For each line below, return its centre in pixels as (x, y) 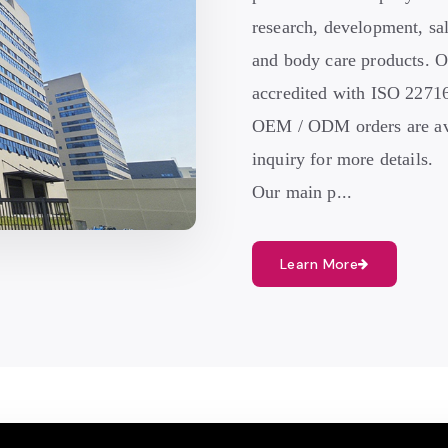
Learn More (319, 264)
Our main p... (302, 192)
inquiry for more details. (343, 159)
